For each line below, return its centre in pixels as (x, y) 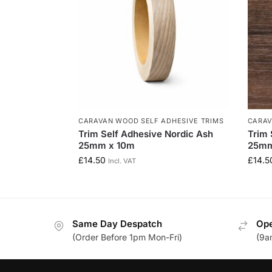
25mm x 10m (106, 145)
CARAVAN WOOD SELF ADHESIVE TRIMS (151, 121)
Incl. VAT (122, 161)
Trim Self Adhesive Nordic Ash (145, 134)
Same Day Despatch (117, 223)
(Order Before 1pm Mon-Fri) (127, 237)
